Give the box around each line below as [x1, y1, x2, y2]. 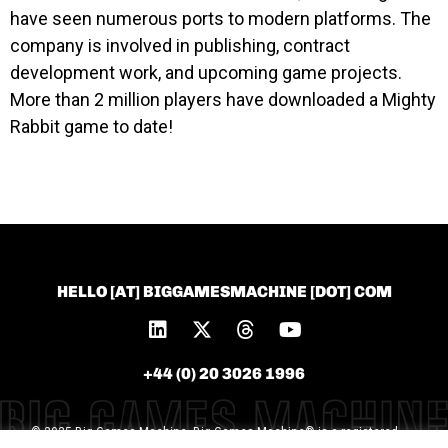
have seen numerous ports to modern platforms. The [10, 8, 431, 29]
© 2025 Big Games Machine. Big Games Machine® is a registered [30, 425, 398, 439]
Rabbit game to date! [10, 116, 173, 137]
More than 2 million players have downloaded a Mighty [10, 89, 436, 110]
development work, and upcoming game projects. [10, 62, 402, 83]
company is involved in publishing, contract [10, 35, 350, 56]
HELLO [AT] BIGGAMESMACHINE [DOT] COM [56, 282, 392, 301]
